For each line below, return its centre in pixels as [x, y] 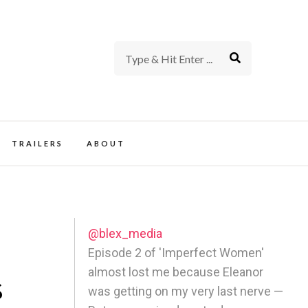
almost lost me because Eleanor [176, 272]
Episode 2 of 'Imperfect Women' [176, 252]
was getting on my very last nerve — [186, 291]
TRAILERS [37, 143]
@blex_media [125, 233]
